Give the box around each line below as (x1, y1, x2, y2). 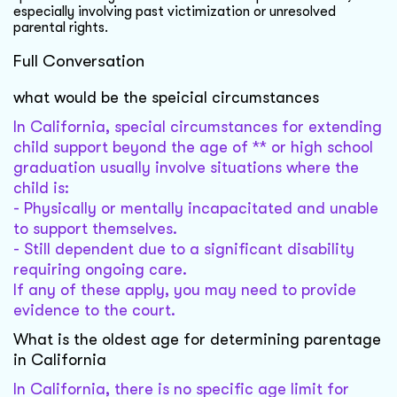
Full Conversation (13, 51, 144, 72)
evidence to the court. (13, 301, 175, 320)
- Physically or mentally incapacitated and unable (13, 199, 378, 218)
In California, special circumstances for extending (13, 118, 382, 136)
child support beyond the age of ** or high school (13, 138, 373, 157)
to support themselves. (13, 220, 177, 238)
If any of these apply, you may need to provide (13, 281, 356, 300)
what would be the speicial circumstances (13, 89, 319, 107)
